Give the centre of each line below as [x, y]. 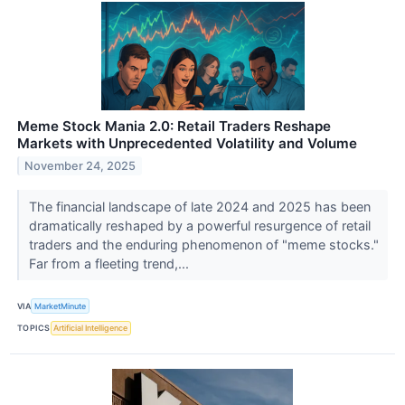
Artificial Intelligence [91, 328]
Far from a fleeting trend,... [110, 264]
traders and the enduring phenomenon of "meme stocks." [203, 245]
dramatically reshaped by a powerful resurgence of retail [199, 226]
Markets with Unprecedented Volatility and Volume [187, 144]
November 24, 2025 [80, 166]
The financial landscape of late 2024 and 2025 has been [199, 207]
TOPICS [34, 328]
